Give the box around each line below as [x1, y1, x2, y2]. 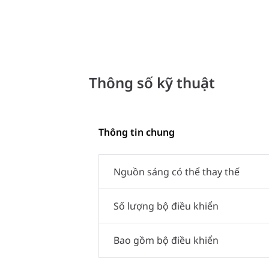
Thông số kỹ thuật [89, 73, 215, 93]
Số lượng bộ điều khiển [113, 199, 219, 213]
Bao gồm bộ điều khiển [113, 233, 219, 247]
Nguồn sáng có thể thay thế [113, 165, 240, 178]
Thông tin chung [98, 125, 175, 139]
